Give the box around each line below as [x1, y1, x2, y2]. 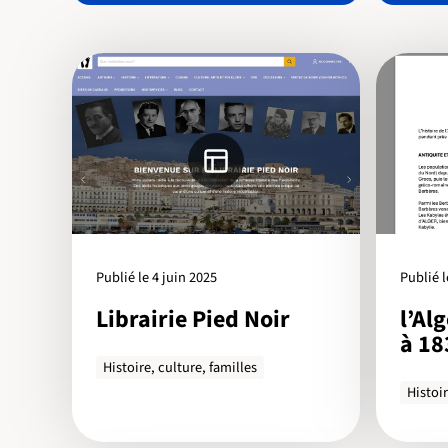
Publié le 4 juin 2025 [96, 267, 217, 289]
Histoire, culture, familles [103, 357, 258, 379]
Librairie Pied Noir [96, 301, 290, 337]
